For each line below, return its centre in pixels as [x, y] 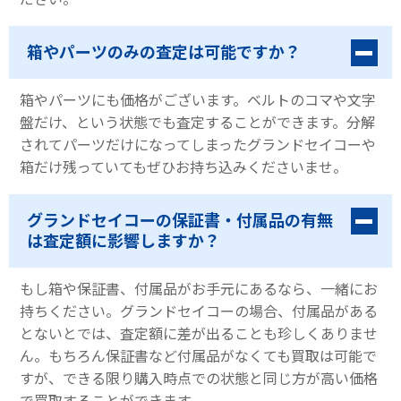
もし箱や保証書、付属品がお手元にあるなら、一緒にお [199, 290]
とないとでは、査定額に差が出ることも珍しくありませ [199, 334]
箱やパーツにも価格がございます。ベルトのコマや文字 [198, 101]
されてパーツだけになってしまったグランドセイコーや [198, 145]
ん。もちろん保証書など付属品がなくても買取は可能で [198, 357]
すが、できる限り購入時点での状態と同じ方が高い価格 [199, 379]
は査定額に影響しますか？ [124, 241]
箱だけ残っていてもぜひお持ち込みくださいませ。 [183, 168]
